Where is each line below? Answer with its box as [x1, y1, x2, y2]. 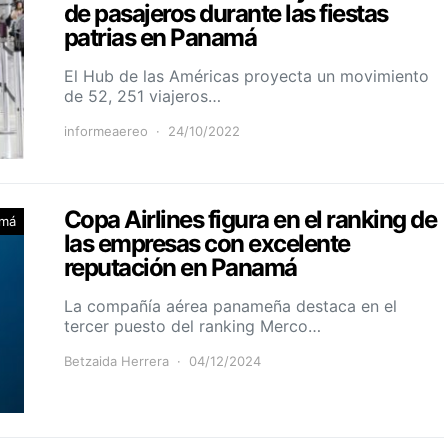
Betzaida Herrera [64, 352, 169, 369]
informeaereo [64, 122, 148, 139]
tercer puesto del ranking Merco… [64, 315, 321, 336]
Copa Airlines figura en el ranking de [64, 204, 437, 234]
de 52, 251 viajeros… [64, 85, 221, 106]
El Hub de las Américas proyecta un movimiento [64, 65, 429, 86]
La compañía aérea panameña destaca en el [64, 295, 397, 316]
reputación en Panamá [64, 252, 297, 282]
